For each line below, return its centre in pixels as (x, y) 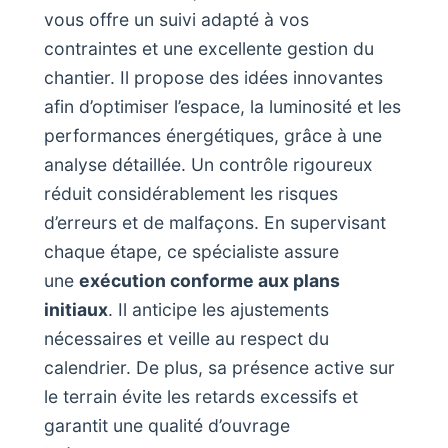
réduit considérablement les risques (191, 194)
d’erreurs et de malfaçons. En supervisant (215, 223)
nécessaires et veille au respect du (186, 339)
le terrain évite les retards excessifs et (201, 397)
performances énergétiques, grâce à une (213, 136)
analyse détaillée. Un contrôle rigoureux (208, 165)
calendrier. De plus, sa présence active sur (219, 368)
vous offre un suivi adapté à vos (176, 20)
